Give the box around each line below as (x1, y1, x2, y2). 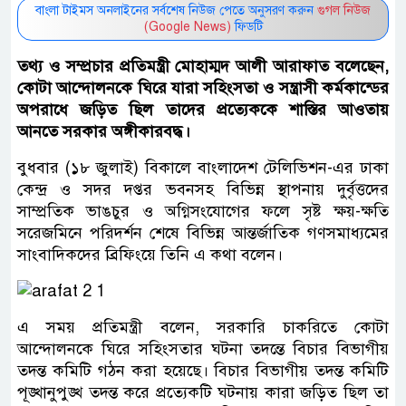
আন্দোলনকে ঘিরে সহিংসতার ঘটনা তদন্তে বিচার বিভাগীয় (17, 339, 389, 359)
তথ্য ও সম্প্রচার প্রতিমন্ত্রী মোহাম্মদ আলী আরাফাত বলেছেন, (17, 56, 389, 76)
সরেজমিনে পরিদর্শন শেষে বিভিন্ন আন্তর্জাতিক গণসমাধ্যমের (17, 223, 389, 243)
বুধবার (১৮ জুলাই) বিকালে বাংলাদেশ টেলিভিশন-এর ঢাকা (17, 158, 389, 178)
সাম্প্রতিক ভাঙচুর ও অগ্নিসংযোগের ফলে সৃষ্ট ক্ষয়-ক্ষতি (17, 201, 389, 221)
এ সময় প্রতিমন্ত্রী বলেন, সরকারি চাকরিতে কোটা (17, 317, 389, 337)
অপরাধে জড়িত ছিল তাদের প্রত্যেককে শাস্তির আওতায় (17, 100, 389, 120)
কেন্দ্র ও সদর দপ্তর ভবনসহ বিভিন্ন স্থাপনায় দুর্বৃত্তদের (17, 179, 389, 199)
